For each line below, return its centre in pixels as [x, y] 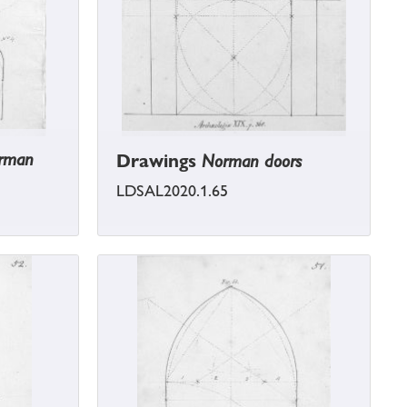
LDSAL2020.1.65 [172, 191]
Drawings [159, 161]
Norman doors [252, 161]
